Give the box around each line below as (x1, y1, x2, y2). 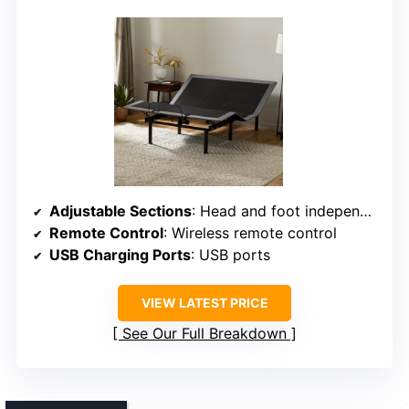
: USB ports (191, 246, 270, 265)
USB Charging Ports (49, 246, 191, 265)
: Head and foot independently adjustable (192, 202, 360, 221)
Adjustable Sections (49, 202, 192, 221)
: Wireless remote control (163, 224, 337, 243)
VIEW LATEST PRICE (141, 295, 268, 311)
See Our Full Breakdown (122, 324, 287, 343)
